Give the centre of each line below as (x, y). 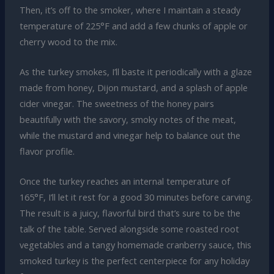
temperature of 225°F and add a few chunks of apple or (133, 25)
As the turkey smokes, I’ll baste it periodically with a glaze (135, 71)
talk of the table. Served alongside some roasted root (129, 229)
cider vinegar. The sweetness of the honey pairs (117, 103)
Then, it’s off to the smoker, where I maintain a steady (130, 9)
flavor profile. (47, 151)
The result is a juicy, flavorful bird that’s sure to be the (130, 213)
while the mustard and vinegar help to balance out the (130, 135)
